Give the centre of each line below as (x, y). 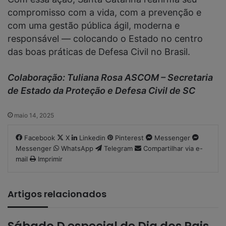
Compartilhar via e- (173, 149)
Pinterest (129, 138)
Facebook (40, 138)
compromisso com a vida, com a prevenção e (104, 13)
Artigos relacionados (57, 194)
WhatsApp (77, 149)
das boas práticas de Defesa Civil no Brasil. (99, 52)
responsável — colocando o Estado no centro (105, 39)
